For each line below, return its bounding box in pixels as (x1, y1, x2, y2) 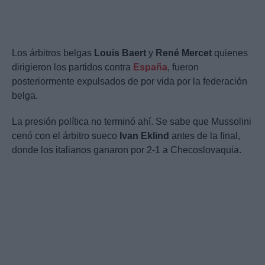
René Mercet (156, 48, 212, 59)
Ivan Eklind (119, 131, 169, 141)
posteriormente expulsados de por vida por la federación (12, 76, 247, 87)
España (133, 62, 167, 73)
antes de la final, (169, 131, 240, 141)
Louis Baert (94, 48, 146, 59)
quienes (212, 48, 248, 59)
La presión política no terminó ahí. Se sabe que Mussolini (12, 117, 251, 127)
